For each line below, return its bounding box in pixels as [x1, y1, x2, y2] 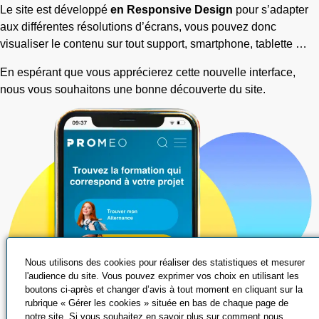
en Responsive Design [110, 4, 233, 16]
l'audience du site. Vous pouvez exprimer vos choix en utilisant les [24, 271, 299, 281]
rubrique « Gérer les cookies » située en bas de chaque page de [24, 298, 288, 308]
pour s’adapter [233, 4, 308, 16]
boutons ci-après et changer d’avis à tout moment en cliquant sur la [24, 284, 303, 295]
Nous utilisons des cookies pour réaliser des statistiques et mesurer [24, 257, 305, 268]
